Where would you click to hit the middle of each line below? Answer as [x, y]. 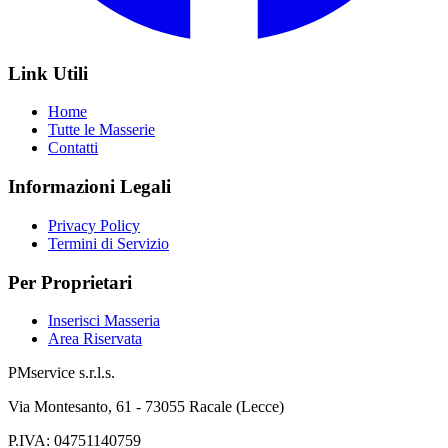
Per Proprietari [70, 282]
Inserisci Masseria [104, 321]
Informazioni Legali [89, 187]
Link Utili [48, 73]
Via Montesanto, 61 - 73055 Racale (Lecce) [146, 407]
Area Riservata [95, 339]
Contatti [73, 148]
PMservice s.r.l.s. [61, 373]
